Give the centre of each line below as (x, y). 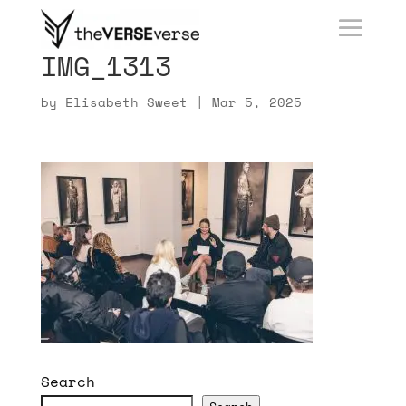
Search (68, 382)
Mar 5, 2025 (256, 102)
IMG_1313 (106, 66)
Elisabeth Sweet (126, 102)
